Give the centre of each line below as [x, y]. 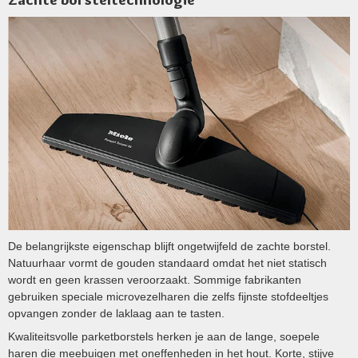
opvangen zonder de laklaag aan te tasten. [116, 314]
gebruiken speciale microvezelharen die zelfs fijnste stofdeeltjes [168, 297]
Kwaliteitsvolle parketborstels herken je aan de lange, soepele [164, 337]
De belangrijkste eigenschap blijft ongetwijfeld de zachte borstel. [169, 247]
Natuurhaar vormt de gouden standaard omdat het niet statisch [167, 263]
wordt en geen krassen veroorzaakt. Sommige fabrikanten [155, 280]
